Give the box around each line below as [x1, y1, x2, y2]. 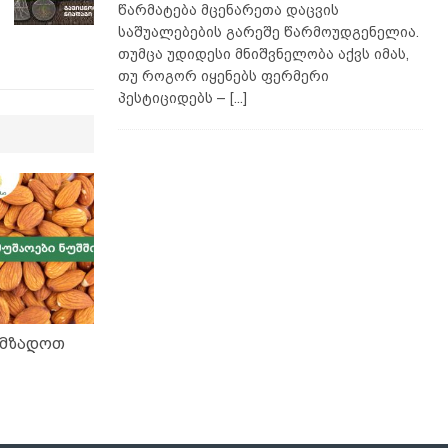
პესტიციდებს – [117, 90, 230, 107]
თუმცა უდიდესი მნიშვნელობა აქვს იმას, [117, 46, 409, 63]
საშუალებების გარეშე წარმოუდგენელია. [117, 24, 419, 41]
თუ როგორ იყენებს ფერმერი [117, 68, 329, 85]
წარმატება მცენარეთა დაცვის [117, 2, 339, 19]
